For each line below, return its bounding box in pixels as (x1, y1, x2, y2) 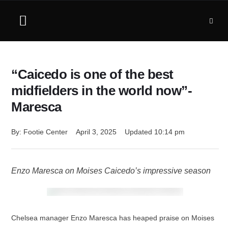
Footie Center (23, 128, 68, 136)
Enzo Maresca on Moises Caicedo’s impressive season (11, 166, 211, 175)
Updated (125, 128, 154, 136)
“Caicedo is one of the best (11, 67, 174, 82)
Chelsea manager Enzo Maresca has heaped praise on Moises (11, 214, 214, 222)
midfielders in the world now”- (11, 83, 192, 98)
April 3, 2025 (76, 128, 117, 136)
